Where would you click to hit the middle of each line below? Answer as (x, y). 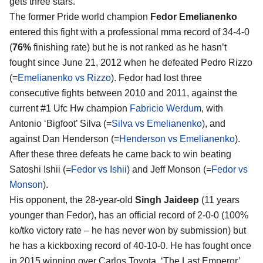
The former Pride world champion (80, 16)
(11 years (219, 200)
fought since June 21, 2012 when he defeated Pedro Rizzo (131, 62)
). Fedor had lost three (156, 77)
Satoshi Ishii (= (40, 169)
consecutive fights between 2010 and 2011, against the (123, 93)
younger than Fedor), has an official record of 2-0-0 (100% (129, 215)
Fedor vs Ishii (99, 169)
